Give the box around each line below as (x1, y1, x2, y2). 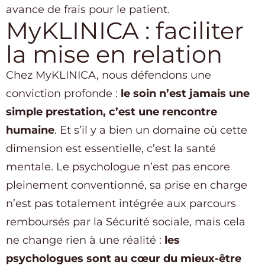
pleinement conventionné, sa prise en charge (6, 179, 247, 192)
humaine (6, 124, 54, 137)
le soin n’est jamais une (121, 87, 250, 101)
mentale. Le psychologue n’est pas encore (6, 160, 230, 174)
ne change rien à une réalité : (6, 234, 164, 247)
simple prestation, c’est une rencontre (6, 105, 217, 119)
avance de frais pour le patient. (6, 3, 170, 17)
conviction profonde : (6, 87, 121, 101)
